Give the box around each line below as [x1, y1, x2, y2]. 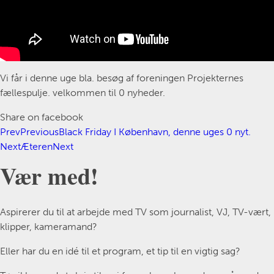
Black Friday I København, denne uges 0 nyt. [59, 125, 251, 138]
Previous [20, 125, 59, 138]
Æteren [21, 140, 53, 152]
